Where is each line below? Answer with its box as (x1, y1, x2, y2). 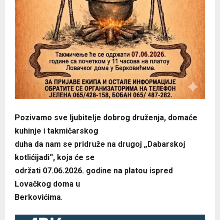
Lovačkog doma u (15, 179, 80, 189)
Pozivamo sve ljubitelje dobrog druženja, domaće (15, 112, 197, 122)
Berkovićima (15, 192, 61, 202)
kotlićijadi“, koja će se (15, 152, 95, 162)
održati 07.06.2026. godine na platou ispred (15, 165, 173, 175)
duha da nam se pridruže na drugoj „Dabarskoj (15, 139, 185, 149)
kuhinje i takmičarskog (15, 126, 98, 136)
